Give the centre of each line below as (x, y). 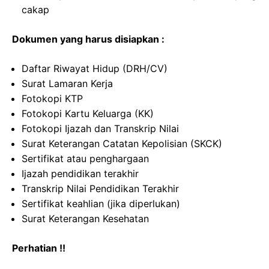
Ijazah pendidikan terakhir (80, 174)
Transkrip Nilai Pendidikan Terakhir (100, 189)
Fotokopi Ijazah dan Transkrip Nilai (100, 129)
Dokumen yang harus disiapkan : (88, 39)
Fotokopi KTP (52, 99)
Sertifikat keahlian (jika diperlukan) (101, 204)
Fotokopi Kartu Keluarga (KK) (88, 114)
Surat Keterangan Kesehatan (85, 219)
